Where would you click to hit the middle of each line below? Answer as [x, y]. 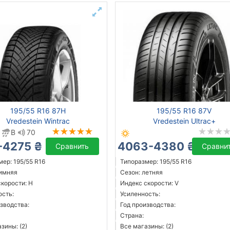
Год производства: [148, 205]
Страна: [132, 216]
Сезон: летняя [141, 172]
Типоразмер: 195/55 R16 [156, 162]
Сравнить [72, 146]
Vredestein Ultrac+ [184, 121]
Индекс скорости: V [149, 183]
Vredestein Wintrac [38, 121]
